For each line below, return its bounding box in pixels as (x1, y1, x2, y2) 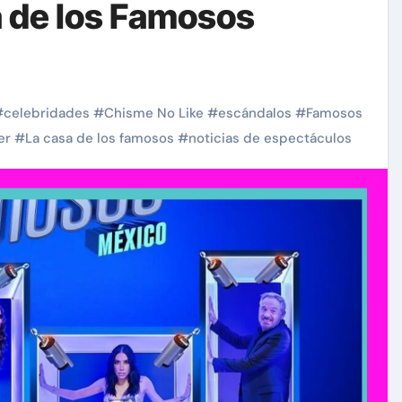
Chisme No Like (104, 104, 204, 122)
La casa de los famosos (25, 129, 174, 147)
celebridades (4, 104, 90, 122)
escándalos (218, 104, 292, 122)
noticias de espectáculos (188, 129, 352, 147)
